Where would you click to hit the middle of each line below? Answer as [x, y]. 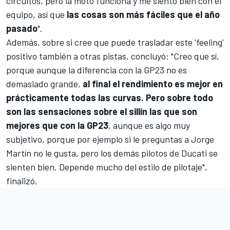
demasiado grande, [44, 83]
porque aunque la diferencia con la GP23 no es [97, 70]
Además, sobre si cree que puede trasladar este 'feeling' [115, 42]
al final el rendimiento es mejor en [153, 83]
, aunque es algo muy [149, 125]
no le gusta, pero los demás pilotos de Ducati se [124, 153]
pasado [22, 28]
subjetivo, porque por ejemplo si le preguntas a [99, 139]
